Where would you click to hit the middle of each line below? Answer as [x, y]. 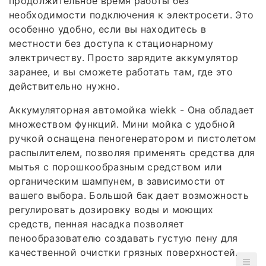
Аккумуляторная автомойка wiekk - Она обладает [132, 110]
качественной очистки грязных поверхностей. [123, 253]
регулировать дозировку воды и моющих [111, 210]
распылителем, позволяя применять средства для [132, 153]
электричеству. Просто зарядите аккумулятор [124, 58]
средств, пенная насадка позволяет [97, 224]
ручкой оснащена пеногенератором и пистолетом [133, 139]
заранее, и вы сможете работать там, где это [121, 72]
